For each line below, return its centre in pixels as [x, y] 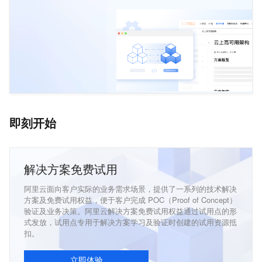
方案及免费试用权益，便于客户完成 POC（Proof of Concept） [130, 200]
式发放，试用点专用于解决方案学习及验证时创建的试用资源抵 [130, 222]
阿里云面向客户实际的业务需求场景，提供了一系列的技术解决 [130, 189]
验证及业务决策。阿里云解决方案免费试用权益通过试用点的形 [130, 211]
